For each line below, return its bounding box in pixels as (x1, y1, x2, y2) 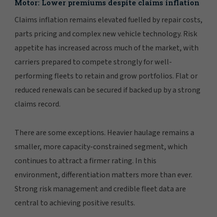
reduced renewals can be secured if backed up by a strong (15, 84, 201, 95)
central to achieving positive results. (15, 197, 135, 208)
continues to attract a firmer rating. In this (15, 155, 156, 166)
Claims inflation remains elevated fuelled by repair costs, (15, 14, 202, 25)
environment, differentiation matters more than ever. (15, 169, 192, 180)
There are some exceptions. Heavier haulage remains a (15, 127, 194, 138)
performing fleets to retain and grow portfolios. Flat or (15, 70, 198, 81)
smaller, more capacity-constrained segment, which (15, 141, 187, 152)
